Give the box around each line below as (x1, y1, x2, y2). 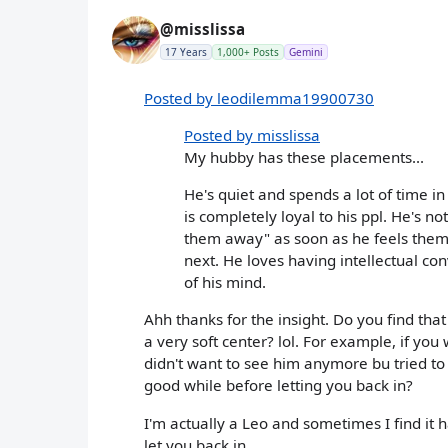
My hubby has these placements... (184, 146, 424, 167)
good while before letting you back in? (144, 375, 413, 396)
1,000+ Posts (217, 44, 279, 59)
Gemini (289, 44, 323, 59)
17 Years (165, 44, 207, 59)
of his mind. (184, 272, 266, 293)
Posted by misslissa (184, 124, 320, 145)
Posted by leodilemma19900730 (144, 87, 374, 108)
